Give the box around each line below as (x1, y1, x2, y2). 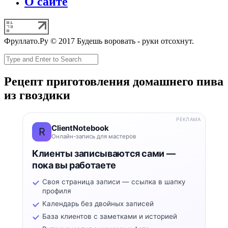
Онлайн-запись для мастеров (51, 132, 136, 140)
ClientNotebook (51, 123, 109, 133)
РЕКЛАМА (176, 116, 201, 122)
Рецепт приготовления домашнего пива (4, 75, 223, 89)
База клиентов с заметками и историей (42, 212, 177, 220)
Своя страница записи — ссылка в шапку (42, 177, 186, 186)
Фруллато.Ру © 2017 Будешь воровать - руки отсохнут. (4, 37, 194, 46)
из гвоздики (4, 89, 70, 102)
